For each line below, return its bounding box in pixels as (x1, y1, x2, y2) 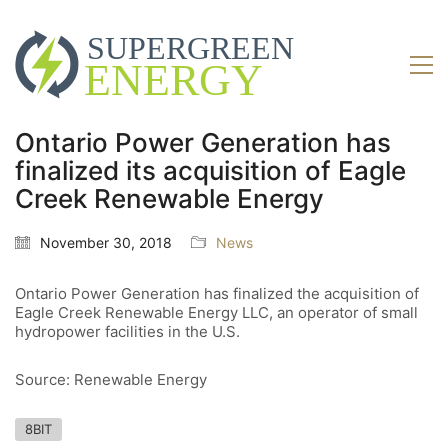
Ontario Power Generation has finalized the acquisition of (15, 284, 419, 304)
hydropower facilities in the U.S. (15, 322, 240, 342)
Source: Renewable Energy (15, 369, 207, 389)
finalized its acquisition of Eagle (15, 155, 406, 187)
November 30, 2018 (40, 234, 172, 252)
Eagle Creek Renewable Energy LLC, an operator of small (15, 303, 418, 323)
